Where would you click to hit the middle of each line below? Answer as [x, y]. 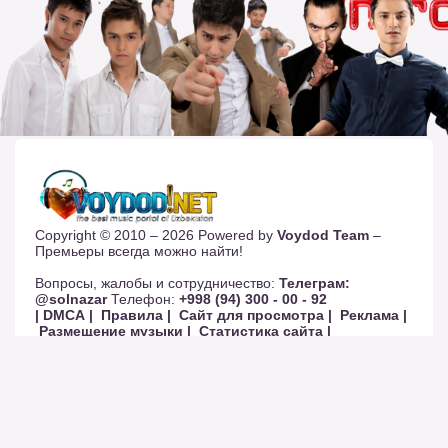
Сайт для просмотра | [255, 314]
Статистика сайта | [265, 330]
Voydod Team [325, 234]
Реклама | [373, 314]
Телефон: [143, 298]
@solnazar [71, 298]
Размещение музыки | [115, 330]
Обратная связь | [97, 346]
